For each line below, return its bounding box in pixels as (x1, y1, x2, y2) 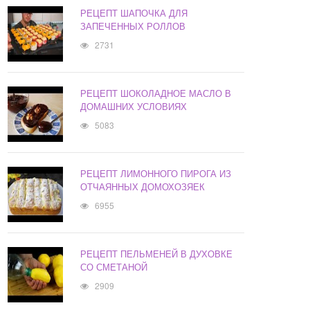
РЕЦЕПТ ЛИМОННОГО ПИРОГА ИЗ (80, 167, 232, 181)
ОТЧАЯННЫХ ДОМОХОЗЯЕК (80, 180, 206, 194)
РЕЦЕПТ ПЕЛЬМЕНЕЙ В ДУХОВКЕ (80, 247, 233, 261)
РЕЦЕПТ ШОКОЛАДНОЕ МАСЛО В (80, 86, 232, 100)
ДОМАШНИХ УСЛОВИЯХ (80, 100, 188, 113)
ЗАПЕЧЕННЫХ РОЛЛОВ (80, 19, 186, 33)
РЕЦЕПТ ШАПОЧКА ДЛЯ (80, 6, 188, 20)
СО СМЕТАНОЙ (80, 260, 148, 274)
